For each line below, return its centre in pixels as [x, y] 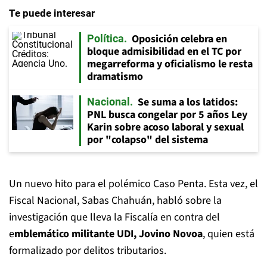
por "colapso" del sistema [148, 140]
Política [105, 38]
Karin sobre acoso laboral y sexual [165, 127]
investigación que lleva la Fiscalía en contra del [114, 217]
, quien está [229, 234]
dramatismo [115, 77]
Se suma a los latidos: [188, 102]
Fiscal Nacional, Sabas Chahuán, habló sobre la [115, 201]
